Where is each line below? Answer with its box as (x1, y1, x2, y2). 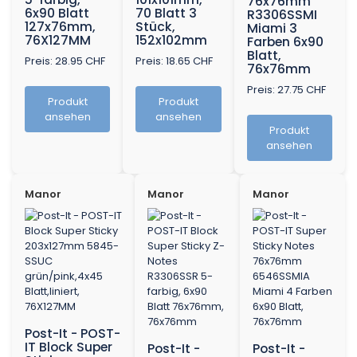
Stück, (135, 18, 176, 36)
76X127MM (25, 32, 91, 49)
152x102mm (135, 32, 208, 49)
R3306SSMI (246, 6, 317, 24)
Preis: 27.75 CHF (246, 82, 326, 98)
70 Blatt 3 (135, 5, 198, 22)
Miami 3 (246, 20, 297, 37)
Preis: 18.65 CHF (135, 53, 214, 69)
